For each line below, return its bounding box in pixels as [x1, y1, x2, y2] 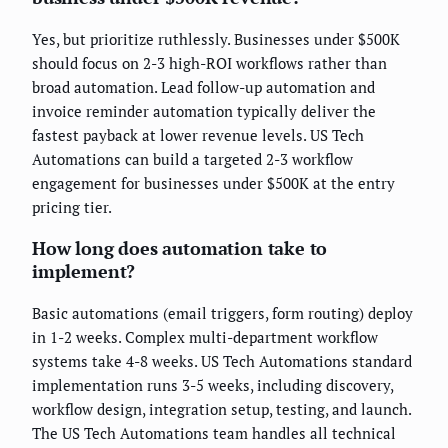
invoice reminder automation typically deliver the [32, 100, 376, 121]
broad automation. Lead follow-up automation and [32, 76, 375, 97]
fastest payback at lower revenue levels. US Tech [32, 124, 364, 145]
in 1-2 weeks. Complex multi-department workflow [32, 326, 378, 347]
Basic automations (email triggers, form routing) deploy [32, 302, 413, 323]
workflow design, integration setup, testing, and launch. [32, 398, 411, 419]
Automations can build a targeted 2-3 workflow [32, 148, 353, 169]
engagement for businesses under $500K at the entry [32, 172, 395, 193]
